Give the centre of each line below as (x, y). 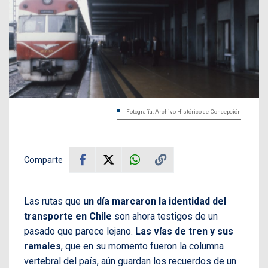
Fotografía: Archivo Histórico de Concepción (184, 111)
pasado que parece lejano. (80, 231)
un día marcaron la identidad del (155, 201)
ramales (42, 246)
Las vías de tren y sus (184, 231)
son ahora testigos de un (165, 216)
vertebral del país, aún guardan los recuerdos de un (130, 261)
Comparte (43, 159)
